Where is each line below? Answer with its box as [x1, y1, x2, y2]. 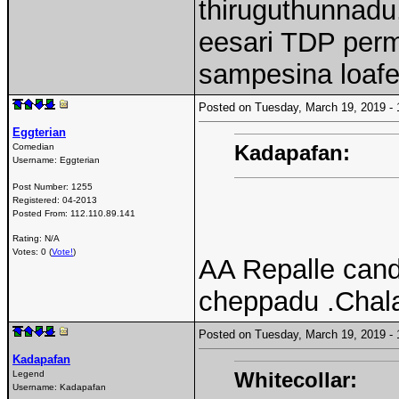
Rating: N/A [12, 233, 60, 244]
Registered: [12, 194, 62, 205]
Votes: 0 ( [12, 247, 52, 257]
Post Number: [12, 181, 71, 191]
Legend [12, 368, 45, 379]
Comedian [12, 141, 54, 151]
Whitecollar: [234, 367, 357, 392]
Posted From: [12, 208, 70, 218]
